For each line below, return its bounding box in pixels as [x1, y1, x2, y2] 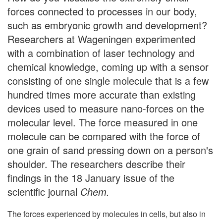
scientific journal [7, 184, 80, 199]
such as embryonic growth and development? [7, 17, 207, 32]
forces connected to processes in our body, [7, 3, 197, 18]
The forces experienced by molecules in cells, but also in [7, 208, 206, 220]
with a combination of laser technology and [7, 45, 195, 60]
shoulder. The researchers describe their [7, 156, 185, 171]
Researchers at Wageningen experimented [7, 31, 195, 46]
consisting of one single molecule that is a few [7, 73, 209, 88]
